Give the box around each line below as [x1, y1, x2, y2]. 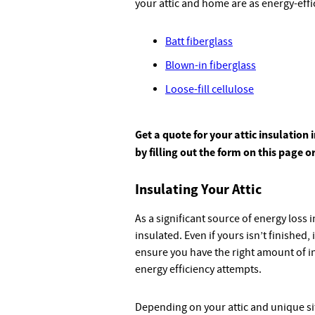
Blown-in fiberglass [165, 58, 256, 72]
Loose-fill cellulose [165, 82, 254, 96]
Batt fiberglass [165, 34, 233, 49]
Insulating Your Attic [135, 180, 262, 198]
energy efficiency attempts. [135, 262, 262, 276]
